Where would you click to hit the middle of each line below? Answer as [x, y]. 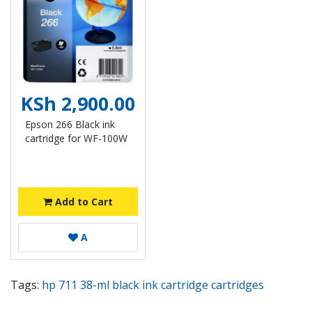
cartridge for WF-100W [76, 138]
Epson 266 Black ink [70, 124]
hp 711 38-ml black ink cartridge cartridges [153, 285]
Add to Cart [83, 202]
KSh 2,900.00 [78, 103]
